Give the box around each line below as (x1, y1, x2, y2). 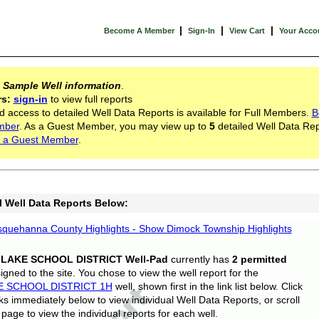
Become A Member (103, 26, 177, 35)
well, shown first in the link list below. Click (115, 281, 303, 292)
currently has (167, 253, 232, 265)
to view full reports (47, 93, 132, 105)
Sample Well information (2, 80, 121, 91)
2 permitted (231, 253, 287, 265)
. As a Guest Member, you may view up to (19, 120, 209, 132)
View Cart (229, 26, 265, 35)
